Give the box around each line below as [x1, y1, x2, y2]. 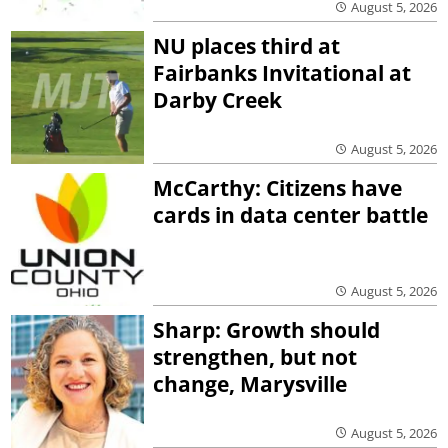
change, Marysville [153, 369, 348, 398]
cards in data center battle [153, 200, 429, 229]
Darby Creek [153, 86, 283, 115]
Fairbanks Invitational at [153, 59, 412, 88]
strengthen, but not [153, 342, 358, 371]
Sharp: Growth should [153, 315, 381, 344]
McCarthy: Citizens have [153, 173, 403, 202]
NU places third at [153, 32, 341, 61]
